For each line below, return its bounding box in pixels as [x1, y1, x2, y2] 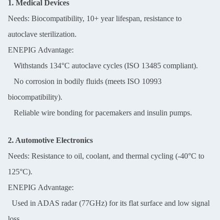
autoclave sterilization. [8, 30, 77, 38]
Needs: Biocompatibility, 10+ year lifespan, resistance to [8, 14, 182, 23]
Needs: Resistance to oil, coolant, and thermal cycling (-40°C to [8, 152, 204, 160]
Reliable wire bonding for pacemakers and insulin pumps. [8, 109, 192, 117]
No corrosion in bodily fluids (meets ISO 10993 [8, 77, 162, 85]
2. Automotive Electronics [8, 136, 93, 144]
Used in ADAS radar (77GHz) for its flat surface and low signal [8, 199, 210, 207]
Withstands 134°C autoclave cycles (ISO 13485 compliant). [8, 61, 198, 70]
